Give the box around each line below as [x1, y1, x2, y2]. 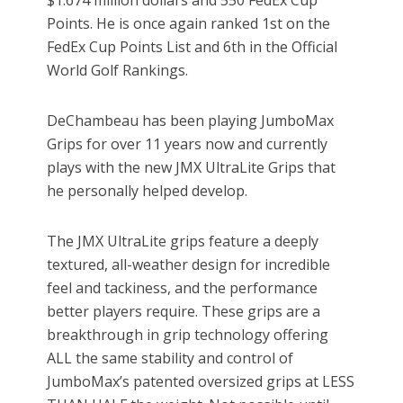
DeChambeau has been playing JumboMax [47, 111, 335, 131]
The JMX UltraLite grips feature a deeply [47, 231, 319, 252]
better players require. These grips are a [47, 301, 321, 322]
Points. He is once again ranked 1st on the [47, 13, 331, 34]
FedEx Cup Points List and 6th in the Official [47, 37, 338, 58]
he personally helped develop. [47, 181, 248, 201]
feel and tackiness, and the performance [47, 278, 318, 299]
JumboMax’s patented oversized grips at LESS [47, 372, 355, 392]
